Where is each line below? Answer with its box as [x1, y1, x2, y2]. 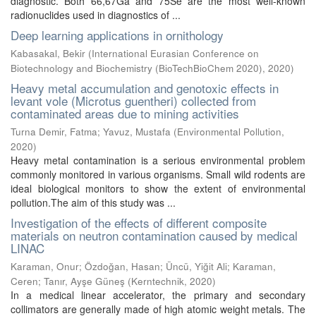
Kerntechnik [131, 274, 184, 288]
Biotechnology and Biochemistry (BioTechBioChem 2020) [11, 61, 262, 75]
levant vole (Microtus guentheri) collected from [11, 92, 256, 109]
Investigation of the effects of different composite [11, 214, 267, 231]
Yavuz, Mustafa [103, 125, 171, 138]
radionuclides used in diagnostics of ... [11, 8, 181, 22]
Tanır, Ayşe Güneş [44, 274, 125, 288]
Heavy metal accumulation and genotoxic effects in [11, 79, 279, 97]
